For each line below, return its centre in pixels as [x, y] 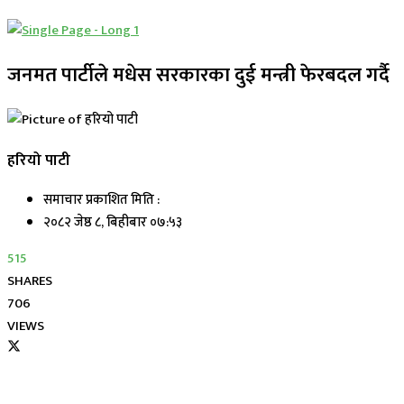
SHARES [30, 281]
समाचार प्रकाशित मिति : [101, 200]
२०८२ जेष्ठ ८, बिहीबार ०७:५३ [113, 223]
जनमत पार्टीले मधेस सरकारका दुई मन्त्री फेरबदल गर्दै [198, 75]
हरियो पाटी [39, 160]
